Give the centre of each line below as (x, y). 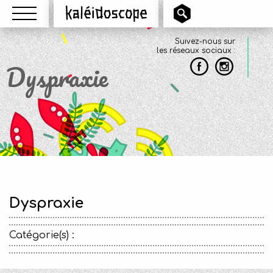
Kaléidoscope (180, 13)
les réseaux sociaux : (196, 51)
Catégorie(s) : (42, 235)
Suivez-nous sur (205, 41)
